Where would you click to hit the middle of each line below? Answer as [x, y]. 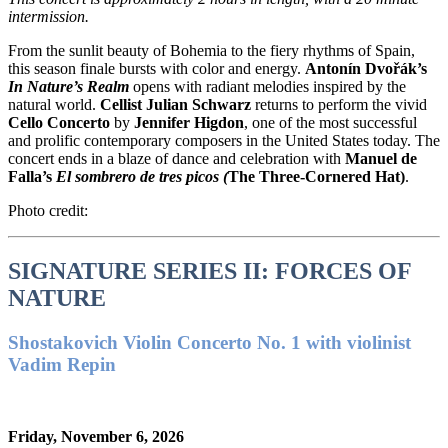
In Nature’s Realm [68, 86]
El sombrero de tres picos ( [142, 176]
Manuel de [381, 158]
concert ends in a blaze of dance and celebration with [176, 158]
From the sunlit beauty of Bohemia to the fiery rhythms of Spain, [211, 50]
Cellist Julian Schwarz [175, 104]
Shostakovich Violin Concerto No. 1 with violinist [209, 342]
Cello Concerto [59, 122]
